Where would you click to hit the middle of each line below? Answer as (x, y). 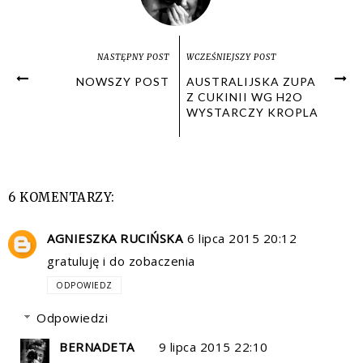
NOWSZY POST (123, 81)
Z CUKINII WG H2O (245, 96)
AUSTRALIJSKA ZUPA (252, 81)
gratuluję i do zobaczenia (121, 261)
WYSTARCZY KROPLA (253, 112)
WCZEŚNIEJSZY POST (232, 57)
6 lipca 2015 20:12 (242, 238)
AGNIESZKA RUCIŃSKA (115, 238)
